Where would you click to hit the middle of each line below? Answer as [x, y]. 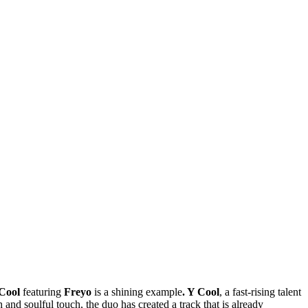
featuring [42, 292]
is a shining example [137, 292]
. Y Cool [201, 292]
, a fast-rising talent [260, 292]
